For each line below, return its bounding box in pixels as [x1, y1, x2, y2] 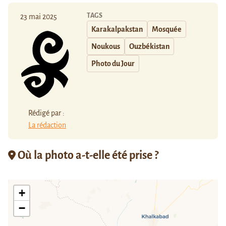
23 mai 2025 [20, 13, 57, 21]
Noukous [91, 42, 120, 51]
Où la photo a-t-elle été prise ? [16, 149, 158, 161]
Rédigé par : [28, 108, 65, 117]
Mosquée [152, 25, 182, 34]
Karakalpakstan [91, 25, 143, 34]
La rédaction [28, 121, 66, 129]
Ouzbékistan [129, 42, 169, 51]
